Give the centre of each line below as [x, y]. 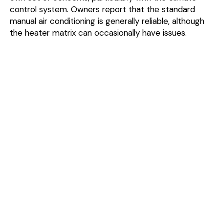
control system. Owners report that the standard [102, 10]
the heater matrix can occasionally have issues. [98, 33]
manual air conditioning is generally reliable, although [107, 21]
